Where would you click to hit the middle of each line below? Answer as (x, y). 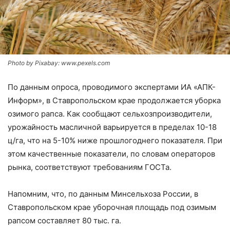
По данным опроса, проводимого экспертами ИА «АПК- (112, 87)
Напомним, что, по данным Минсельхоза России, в (103, 194)
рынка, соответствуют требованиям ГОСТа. (90, 167)
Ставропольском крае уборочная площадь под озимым (112, 207)
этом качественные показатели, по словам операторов (111, 154)
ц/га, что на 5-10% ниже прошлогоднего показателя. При (115, 140)
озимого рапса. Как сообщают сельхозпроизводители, (110, 113)
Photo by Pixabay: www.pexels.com (59, 63)
